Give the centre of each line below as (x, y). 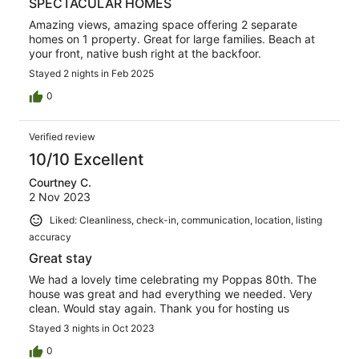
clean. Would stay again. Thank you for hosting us (159, 309)
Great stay (61, 258)
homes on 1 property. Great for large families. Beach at (172, 39)
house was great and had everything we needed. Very (171, 294)
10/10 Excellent (86, 160)
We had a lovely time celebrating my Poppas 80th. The (173, 280)
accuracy (50, 237)
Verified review (62, 137)
